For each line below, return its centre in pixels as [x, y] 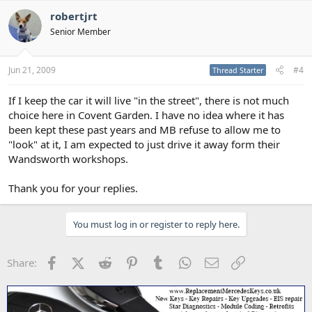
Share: [22, 263]
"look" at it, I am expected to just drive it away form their [144, 144]
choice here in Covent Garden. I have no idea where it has [146, 115]
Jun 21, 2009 [32, 70]
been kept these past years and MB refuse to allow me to [145, 130]
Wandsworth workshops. [68, 159]
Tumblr [184, 261]
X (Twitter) [109, 261]
